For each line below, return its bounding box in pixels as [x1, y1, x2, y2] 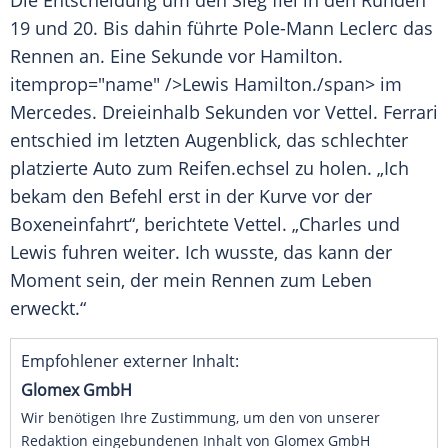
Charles [299, 212, 362, 237]
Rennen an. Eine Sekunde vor [10, 44, 260, 69]
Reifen [178, 156, 231, 181]
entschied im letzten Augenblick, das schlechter [10, 128, 408, 153]
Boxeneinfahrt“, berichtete [10, 212, 234, 237]
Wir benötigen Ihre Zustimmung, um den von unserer [21, 408, 380, 428]
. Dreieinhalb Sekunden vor [92, 100, 325, 125]
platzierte [10, 156, 93, 181]
